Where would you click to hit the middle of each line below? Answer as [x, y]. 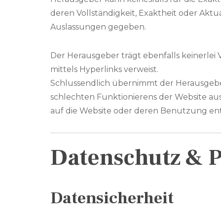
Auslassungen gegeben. [98, 27]
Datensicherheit [112, 198]
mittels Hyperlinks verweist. [104, 69]
